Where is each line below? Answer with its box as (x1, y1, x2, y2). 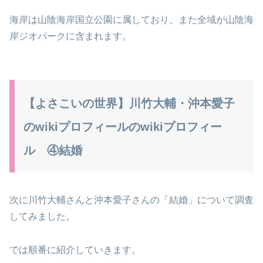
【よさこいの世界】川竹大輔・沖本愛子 (23, 97, 235, 110)
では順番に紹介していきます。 (9, 244, 141, 255)
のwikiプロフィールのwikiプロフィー (23, 120, 222, 134)
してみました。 (9, 211, 75, 221)
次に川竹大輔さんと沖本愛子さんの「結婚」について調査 (9, 194, 254, 205)
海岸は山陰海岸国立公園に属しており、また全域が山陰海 (9, 15, 254, 25)
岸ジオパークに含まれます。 (9, 31, 131, 42)
